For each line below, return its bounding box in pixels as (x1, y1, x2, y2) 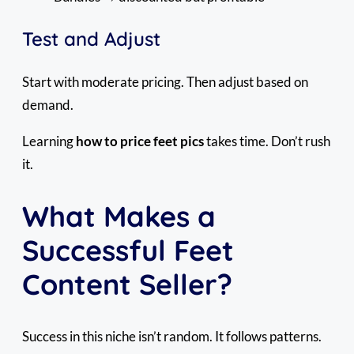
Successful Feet (22, 232, 234, 268)
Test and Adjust (22, 27, 160, 51)
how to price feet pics (76, 133, 204, 150)
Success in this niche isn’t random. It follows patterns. (22, 327, 322, 345)
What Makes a (22, 198, 216, 234)
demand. (22, 96, 73, 114)
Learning (22, 133, 76, 150)
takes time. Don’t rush (204, 133, 330, 150)
